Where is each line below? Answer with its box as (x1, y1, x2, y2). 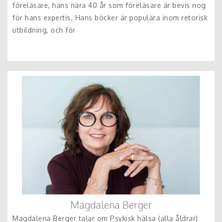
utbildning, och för (12, 26, 76, 35)
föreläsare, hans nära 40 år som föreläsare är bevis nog (12, 1, 206, 10)
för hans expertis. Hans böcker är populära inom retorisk (12, 13, 208, 22)
